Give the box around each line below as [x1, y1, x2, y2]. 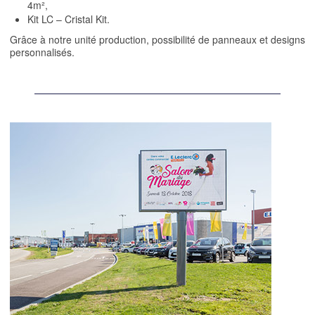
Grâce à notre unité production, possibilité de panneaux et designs [10, 32, 305, 47]
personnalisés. [10, 45, 75, 60]
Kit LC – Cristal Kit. [27, 12, 110, 27]
